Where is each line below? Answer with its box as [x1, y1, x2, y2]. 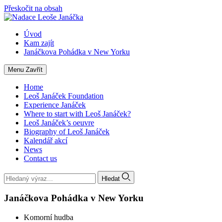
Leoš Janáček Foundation [24, 92, 104, 100]
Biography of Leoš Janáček [24, 127, 110, 136]
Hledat [102, 174, 120, 182]
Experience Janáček [24, 101, 86, 109]
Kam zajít [24, 39, 54, 47]
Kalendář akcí [24, 136, 67, 145]
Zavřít [26, 66, 43, 73]
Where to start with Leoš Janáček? [24, 110, 131, 118]
